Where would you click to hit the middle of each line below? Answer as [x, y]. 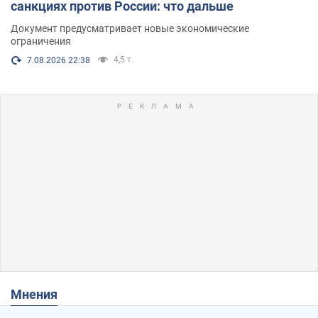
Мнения [40, 294]
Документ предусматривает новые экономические [130, 28]
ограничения [41, 41]
